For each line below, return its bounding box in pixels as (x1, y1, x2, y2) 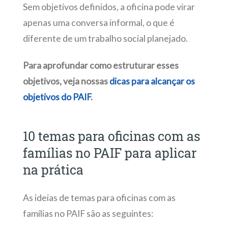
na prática (22, 161, 83, 179)
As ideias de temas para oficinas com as (22, 192, 176, 203)
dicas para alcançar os (109, 76, 195, 87)
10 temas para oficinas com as (22, 128, 200, 145)
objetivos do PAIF (22, 92, 91, 103)
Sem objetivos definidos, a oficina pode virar (22, 2, 195, 13)
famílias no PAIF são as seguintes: (22, 208, 153, 219)
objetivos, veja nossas (22, 76, 108, 87)
